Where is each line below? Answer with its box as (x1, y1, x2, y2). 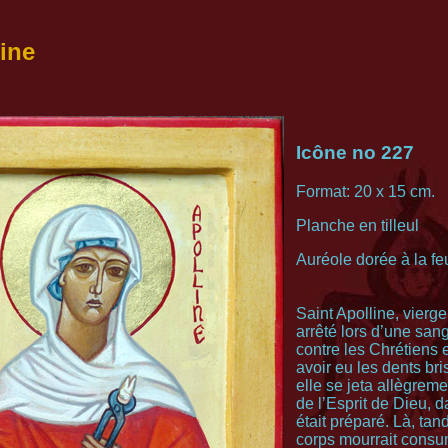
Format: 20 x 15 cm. (296, 182, 435, 200)
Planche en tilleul (296, 216, 419, 234)
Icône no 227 (296, 142, 414, 163)
